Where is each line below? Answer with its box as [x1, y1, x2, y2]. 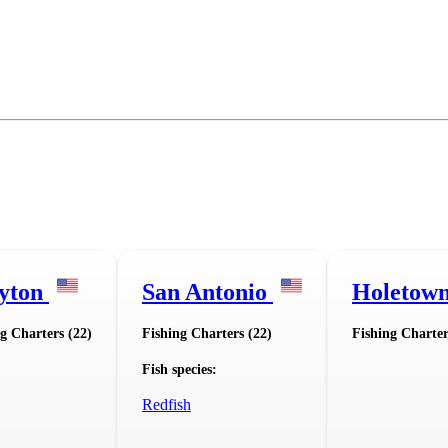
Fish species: [142, 362, 217, 378]
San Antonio [142, 279, 273, 306]
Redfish [142, 396, 191, 414]
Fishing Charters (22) [142, 326, 272, 342]
